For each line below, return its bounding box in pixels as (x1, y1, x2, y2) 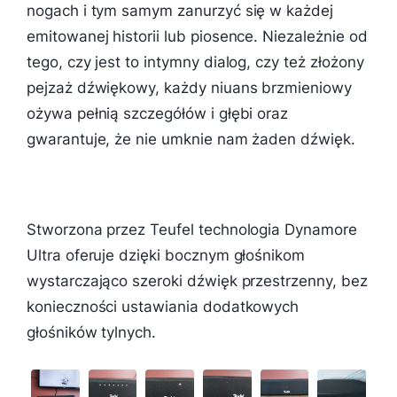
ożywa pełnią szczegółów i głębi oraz (27, 105, 289, 123)
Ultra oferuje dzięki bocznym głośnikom (27, 246, 306, 265)
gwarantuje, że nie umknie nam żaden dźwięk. (27, 130, 355, 149)
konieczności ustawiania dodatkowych (27, 298, 300, 316)
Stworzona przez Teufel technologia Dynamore (27, 221, 357, 239)
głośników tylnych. (27, 323, 157, 342)
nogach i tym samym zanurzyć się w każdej (27, 2, 333, 20)
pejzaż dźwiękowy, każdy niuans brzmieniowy (27, 79, 352, 97)
